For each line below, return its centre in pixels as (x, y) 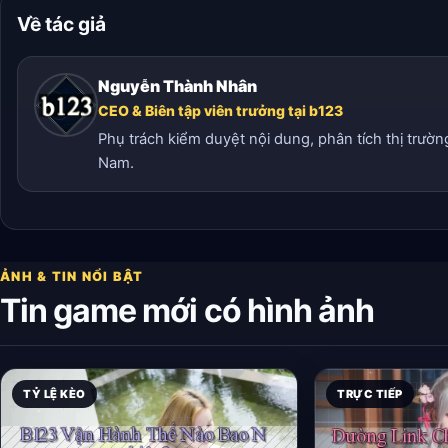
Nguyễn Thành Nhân (177, 85)
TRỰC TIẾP (370, 394)
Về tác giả (61, 23)
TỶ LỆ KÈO (54, 394)
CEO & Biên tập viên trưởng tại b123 (220, 110)
